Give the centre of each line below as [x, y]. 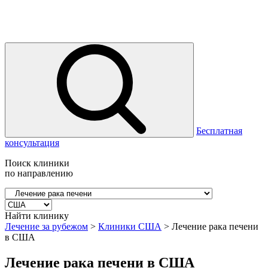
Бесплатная [219, 131]
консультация [32, 143]
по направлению [39, 173]
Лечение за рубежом [46, 226]
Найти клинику [37, 216]
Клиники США [130, 226]
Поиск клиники [37, 163]
